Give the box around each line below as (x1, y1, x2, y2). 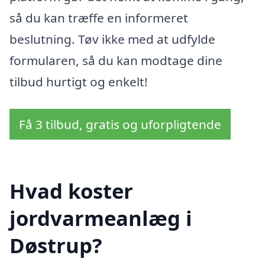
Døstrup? (9, 231, 102, 260)
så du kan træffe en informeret (9, 9, 188, 26)
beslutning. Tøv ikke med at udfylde (9, 30, 215, 47)
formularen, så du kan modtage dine (9, 51, 222, 69)
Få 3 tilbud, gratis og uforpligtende (19, 115, 221, 132)
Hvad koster (9, 177, 133, 205)
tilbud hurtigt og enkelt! (9, 73, 148, 90)
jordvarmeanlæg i (9, 204, 192, 232)
